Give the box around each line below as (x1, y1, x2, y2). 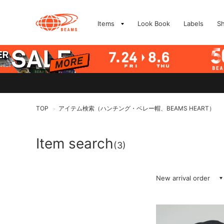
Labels (183, 19, 203, 27)
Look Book (137, 19, 170, 27)
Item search (36, 135, 113, 152)
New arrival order (156, 174, 210, 182)
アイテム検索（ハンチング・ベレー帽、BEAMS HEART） (58, 104, 215, 112)
